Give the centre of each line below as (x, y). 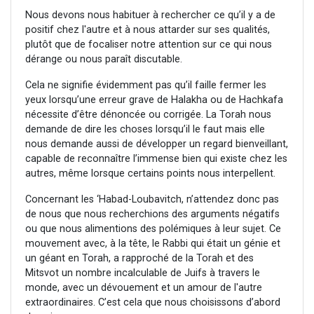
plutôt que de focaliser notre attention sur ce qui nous (149, 45)
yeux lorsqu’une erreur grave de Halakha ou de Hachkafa (154, 100)
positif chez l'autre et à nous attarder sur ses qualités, (148, 30)
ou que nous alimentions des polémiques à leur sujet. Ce (153, 229)
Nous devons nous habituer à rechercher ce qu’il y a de (150, 15)
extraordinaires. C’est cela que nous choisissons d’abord (153, 303)
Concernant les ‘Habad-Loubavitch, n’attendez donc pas (152, 200)
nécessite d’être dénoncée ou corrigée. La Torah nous (148, 115)
